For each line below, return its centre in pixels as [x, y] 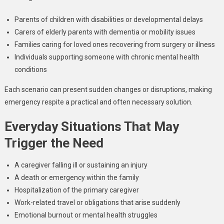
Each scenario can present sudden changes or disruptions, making [108, 89]
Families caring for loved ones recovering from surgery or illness [114, 44]
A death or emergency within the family [76, 177]
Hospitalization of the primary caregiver [76, 190]
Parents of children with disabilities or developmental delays [108, 19]
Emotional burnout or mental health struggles [86, 215]
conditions [30, 69]
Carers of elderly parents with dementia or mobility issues [105, 32]
